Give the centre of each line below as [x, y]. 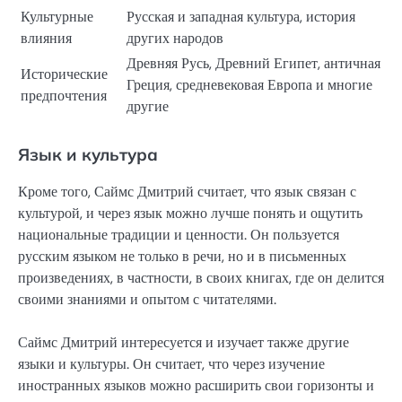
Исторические [64, 74]
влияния [46, 39]
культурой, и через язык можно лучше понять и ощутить [190, 214]
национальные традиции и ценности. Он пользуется [179, 235]
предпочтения [64, 96]
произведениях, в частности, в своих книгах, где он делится [201, 278]
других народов [175, 39]
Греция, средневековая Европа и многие [249, 85]
